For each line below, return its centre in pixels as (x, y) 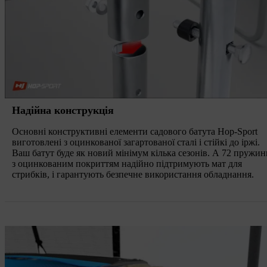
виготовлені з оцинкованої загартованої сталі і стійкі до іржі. (136, 142)
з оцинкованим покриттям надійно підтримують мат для (127, 163)
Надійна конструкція (63, 110)
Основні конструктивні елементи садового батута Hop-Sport (135, 131)
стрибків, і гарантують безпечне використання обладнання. (133, 174)
